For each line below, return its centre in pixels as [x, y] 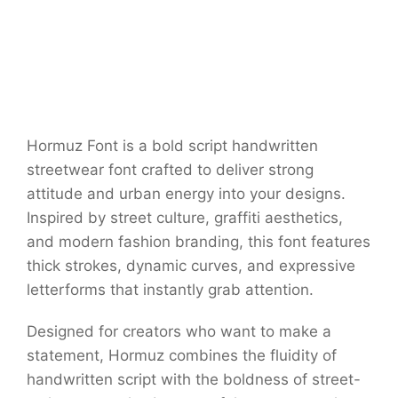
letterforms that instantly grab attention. [170, 290]
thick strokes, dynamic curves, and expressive [191, 266]
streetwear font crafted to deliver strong [170, 170]
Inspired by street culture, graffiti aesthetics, [185, 218]
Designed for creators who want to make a [179, 332]
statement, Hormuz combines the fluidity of [182, 356]
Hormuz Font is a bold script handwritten [172, 146]
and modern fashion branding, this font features [199, 242]
